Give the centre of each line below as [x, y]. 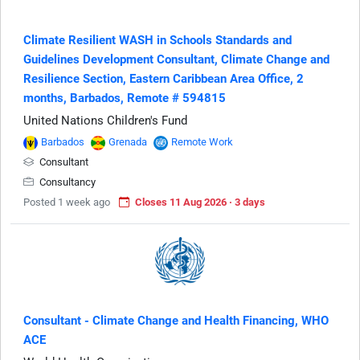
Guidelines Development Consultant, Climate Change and [176, 60]
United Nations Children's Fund [105, 121]
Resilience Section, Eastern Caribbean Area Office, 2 [164, 79]
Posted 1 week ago [67, 202]
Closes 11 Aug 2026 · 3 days [200, 202]
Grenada [128, 142]
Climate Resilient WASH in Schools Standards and [157, 41]
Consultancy [66, 182]
